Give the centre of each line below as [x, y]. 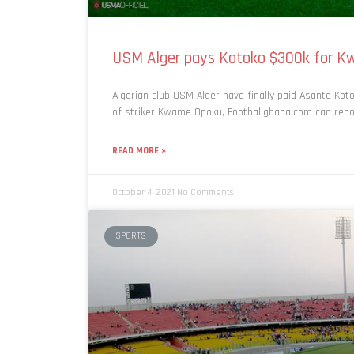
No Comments [205, 192]
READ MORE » [139, 150]
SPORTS [131, 236]
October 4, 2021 [145, 192]
